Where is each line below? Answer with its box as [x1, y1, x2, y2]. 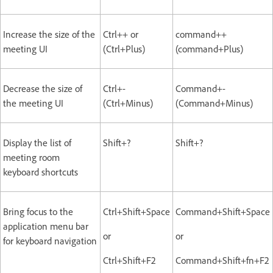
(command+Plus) [175, 43, 243, 55]
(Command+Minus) [175, 97, 253, 109]
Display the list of [3, 136, 71, 149]
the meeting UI [3, 97, 63, 109]
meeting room [3, 151, 60, 163]
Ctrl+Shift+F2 [103, 254, 156, 266]
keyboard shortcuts [3, 166, 78, 178]
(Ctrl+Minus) [103, 97, 153, 109]
